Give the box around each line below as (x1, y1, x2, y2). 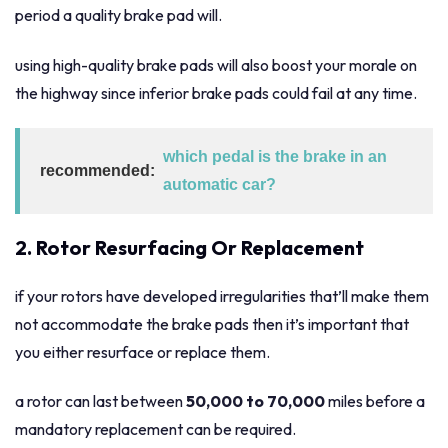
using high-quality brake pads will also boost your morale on (15, 54, 417, 75)
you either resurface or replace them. (15, 342, 270, 363)
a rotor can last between (15, 391, 186, 412)
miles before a (325, 391, 425, 412)
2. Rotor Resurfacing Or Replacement (15, 235, 364, 261)
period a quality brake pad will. (15, 5, 222, 26)
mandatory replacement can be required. (15, 419, 296, 440)
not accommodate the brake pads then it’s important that (15, 314, 409, 335)
